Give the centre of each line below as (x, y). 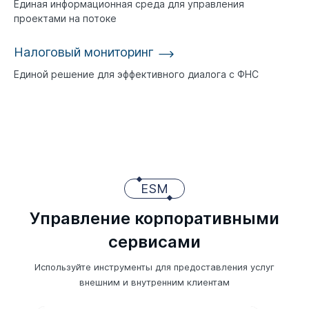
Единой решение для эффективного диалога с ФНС (136, 74)
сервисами (154, 241)
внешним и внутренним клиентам (154, 282)
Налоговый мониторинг (84, 52)
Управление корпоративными (154, 218)
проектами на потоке (65, 18)
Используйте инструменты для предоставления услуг (154, 267)
